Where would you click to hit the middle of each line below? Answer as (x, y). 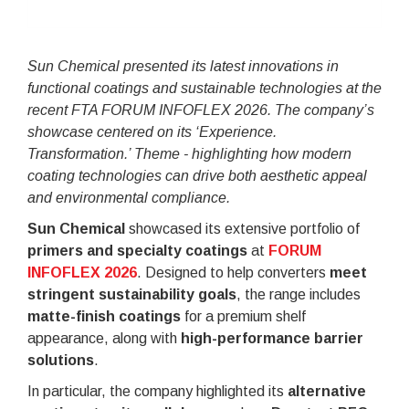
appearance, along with (104, 338)
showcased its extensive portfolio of (242, 228)
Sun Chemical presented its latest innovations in (183, 66)
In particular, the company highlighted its (157, 391)
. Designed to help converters (233, 272)
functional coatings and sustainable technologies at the (204, 88)
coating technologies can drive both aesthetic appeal (197, 175)
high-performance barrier (272, 338)
